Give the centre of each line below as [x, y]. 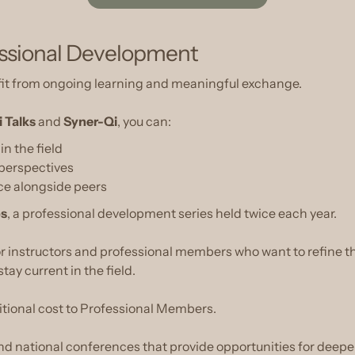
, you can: [144, 121]
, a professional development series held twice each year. [172, 213]
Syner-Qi [90, 121]
